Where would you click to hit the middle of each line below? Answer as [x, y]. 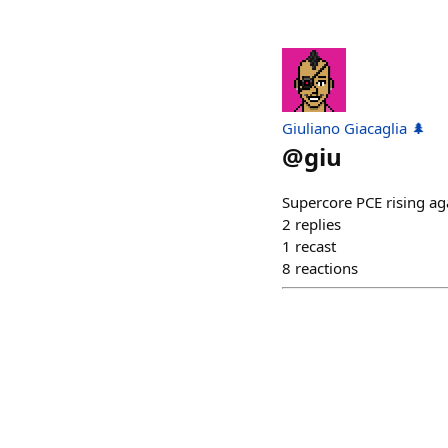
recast [315, 246]
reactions [326, 268]
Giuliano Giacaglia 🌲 [354, 128]
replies [318, 224]
